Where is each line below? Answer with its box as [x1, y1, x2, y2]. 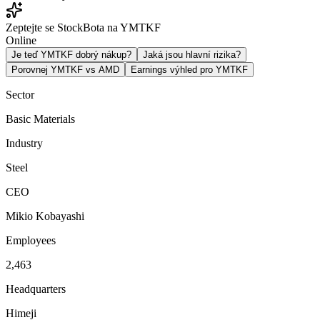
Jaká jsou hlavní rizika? [143, 49, 241, 60]
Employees [6, 234, 56, 246]
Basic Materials [6, 112, 75, 125]
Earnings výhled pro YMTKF [131, 64, 248, 75]
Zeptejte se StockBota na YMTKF [6, 21, 161, 34]
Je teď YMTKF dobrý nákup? [11, 49, 131, 60]
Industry [6, 136, 43, 149]
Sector [6, 88, 34, 101]
